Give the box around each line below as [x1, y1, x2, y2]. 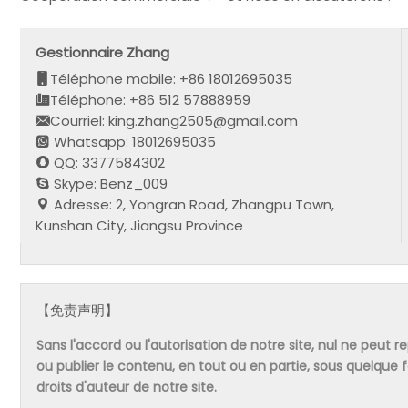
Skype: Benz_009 [50, 173, 168, 193]
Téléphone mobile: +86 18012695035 [50, 68, 293, 88]
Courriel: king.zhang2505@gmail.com [50, 110, 299, 130]
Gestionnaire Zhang [36, 42, 170, 62]
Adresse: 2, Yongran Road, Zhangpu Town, [50, 194, 335, 214]
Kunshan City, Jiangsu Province [36, 215, 244, 235]
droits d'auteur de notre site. [36, 378, 218, 397]
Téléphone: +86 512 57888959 [50, 89, 251, 109]
